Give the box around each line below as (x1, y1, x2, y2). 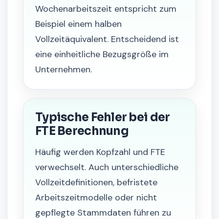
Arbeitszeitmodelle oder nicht (35, 192, 157, 203)
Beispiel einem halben (35, 18, 122, 30)
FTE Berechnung (35, 124, 129, 138)
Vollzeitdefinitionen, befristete (35, 176, 157, 188)
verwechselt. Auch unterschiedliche (35, 161, 178, 173)
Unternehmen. (35, 64, 92, 75)
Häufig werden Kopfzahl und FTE (35, 146, 165, 158)
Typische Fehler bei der (35, 110, 170, 125)
